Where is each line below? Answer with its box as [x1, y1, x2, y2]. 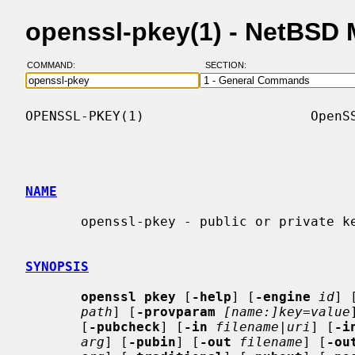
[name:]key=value [223, 303, 350, 319]
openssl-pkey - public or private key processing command [25, 213, 81, 229]
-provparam [136, 303, 216, 319]
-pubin [128, 334, 176, 349]
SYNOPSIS [25, 258, 89, 274]
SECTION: [204, 60, 254, 71]
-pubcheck [89, 319, 160, 334]
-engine [255, 288, 311, 304]
